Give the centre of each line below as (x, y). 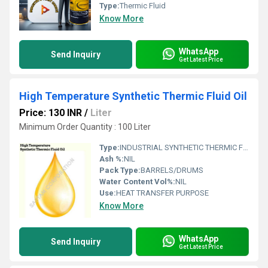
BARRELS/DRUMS (172, 170)
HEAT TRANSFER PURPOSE (162, 193)
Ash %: (112, 159)
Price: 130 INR (51, 113)
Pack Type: (120, 170)
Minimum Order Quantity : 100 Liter (85, 127)
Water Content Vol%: (137, 182)
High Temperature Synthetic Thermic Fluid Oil (133, 96)
